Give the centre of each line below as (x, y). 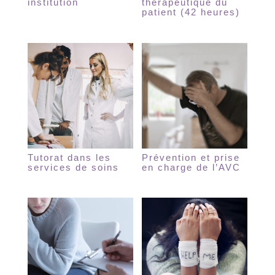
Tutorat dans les (69, 158)
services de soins (73, 168)
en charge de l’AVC (192, 168)
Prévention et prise (191, 158)
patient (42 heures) (191, 12)
